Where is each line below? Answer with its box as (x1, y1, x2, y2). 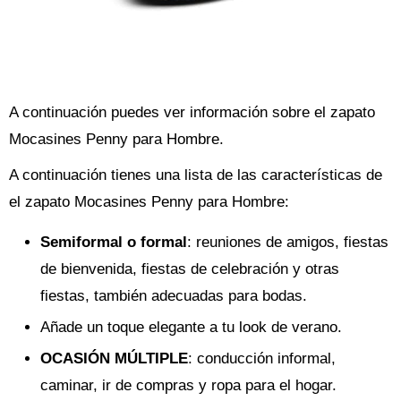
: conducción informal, (188, 350, 336, 367)
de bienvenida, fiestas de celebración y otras (40, 260, 339, 277)
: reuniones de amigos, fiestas (187, 234, 388, 251)
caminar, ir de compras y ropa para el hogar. (40, 377, 337, 394)
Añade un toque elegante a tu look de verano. (40, 319, 342, 336)
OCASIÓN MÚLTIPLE (40, 350, 188, 367)
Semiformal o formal (40, 234, 187, 251)
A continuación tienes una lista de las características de (9, 166, 382, 183)
